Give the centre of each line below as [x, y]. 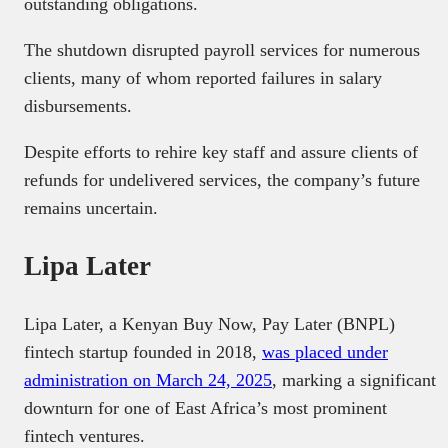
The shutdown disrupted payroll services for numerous [222, 50]
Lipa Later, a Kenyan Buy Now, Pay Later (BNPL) [209, 323]
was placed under [325, 351]
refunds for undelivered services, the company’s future [222, 180]
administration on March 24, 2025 [148, 379]
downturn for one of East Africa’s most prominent [205, 407]
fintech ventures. [84, 435]
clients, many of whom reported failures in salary [203, 78]
